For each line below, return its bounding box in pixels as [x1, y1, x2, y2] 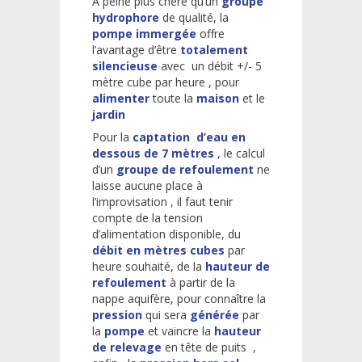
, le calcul [214, 145, 265, 161]
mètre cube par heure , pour [92, 74, 239, 90]
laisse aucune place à [92, 177, 203, 193]
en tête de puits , [162, 339, 256, 355]
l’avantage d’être [92, 41, 180, 57]
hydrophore [92, 9, 159, 25]
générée [187, 306, 242, 322]
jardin [92, 106, 125, 122]
